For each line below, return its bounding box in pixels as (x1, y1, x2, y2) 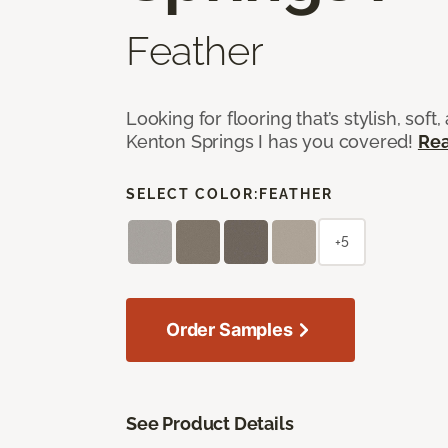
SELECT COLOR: (126, 185, 259, 202)
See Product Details (126, 412, 294, 434)
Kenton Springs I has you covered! (126, 130, 418, 152)
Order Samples (166, 318, 293, 340)
